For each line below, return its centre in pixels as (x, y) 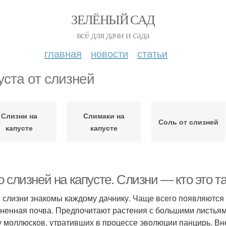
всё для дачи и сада (113, 35)
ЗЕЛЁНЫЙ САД (113, 19)
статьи (152, 53)
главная (63, 53)
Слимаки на (104, 116)
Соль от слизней (188, 122)
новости (109, 53)
